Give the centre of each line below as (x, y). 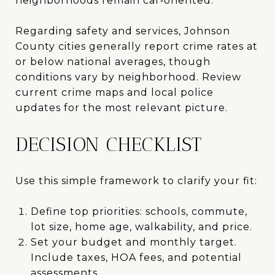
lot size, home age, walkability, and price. (141, 227)
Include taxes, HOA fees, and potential (136, 257)
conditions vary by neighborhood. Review (128, 77)
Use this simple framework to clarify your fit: (136, 180)
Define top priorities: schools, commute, (139, 211)
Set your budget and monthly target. (134, 242)
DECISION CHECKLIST (109, 144)
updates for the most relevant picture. (122, 107)
